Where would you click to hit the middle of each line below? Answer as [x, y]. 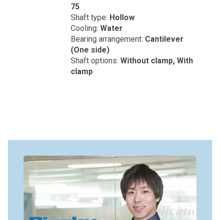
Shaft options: [96, 61]
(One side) [90, 50]
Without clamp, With [157, 61]
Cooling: [85, 28]
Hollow [122, 17]
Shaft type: [90, 17]
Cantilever [164, 39]
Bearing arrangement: [108, 39]
